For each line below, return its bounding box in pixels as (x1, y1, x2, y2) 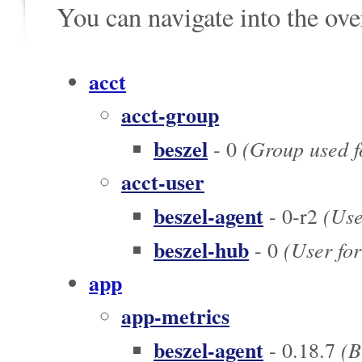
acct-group (121, 99, 219, 131)
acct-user (121, 166, 204, 198)
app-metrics (121, 301, 229, 332)
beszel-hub (154, 234, 249, 266)
